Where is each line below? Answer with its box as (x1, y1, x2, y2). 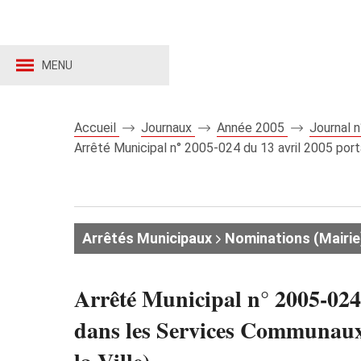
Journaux (141, 120, 195, 135)
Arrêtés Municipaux (82, 230, 212, 247)
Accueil (74, 120, 119, 135)
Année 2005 (217, 120, 288, 135)
